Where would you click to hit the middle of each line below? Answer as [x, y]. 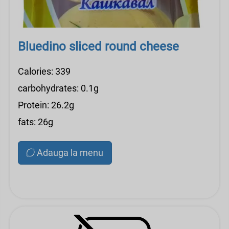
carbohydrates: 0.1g [58, 88]
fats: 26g [36, 122]
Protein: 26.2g [46, 105]
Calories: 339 [44, 71]
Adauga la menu [70, 153]
